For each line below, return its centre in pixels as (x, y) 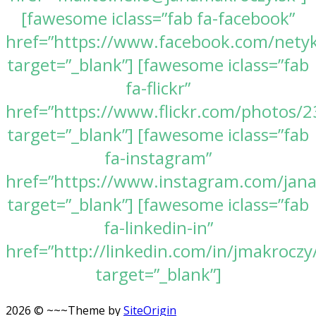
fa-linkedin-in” (158, 228)
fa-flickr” (158, 88)
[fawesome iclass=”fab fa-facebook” (158, 18)
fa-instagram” (158, 158)
